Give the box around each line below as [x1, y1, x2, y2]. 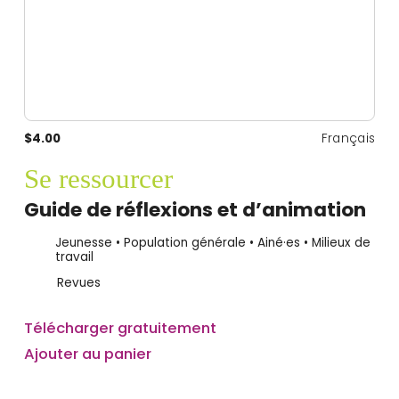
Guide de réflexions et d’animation [23, 196, 366, 224]
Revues [56, 274, 101, 292]
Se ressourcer [23, 162, 173, 194]
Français [321, 129, 376, 147]
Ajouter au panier [23, 342, 151, 364]
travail [54, 248, 94, 265]
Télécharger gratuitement [23, 316, 216, 338]
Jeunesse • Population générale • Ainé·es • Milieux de [54, 233, 370, 251]
